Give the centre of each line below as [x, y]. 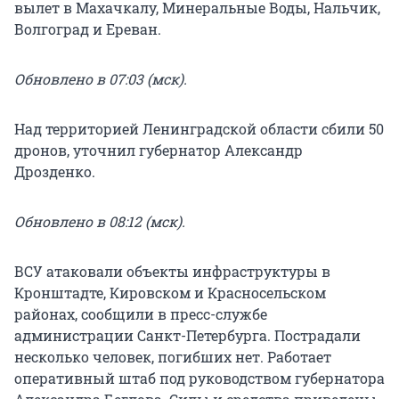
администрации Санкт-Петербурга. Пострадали [187, 336]
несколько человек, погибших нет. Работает [173, 357]
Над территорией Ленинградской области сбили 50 [199, 129]
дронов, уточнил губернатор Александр [159, 151]
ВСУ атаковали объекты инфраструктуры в [172, 272]
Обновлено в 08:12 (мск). [100, 222]
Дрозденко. [55, 172]
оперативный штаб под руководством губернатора [199, 379]
